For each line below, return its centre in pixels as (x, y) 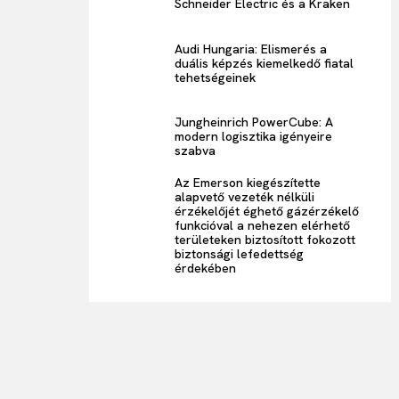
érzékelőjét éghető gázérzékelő (267, 212)
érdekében (206, 269)
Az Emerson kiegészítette (248, 183)
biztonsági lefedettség (240, 254)
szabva (195, 151)
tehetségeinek (216, 77)
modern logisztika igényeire (254, 137)
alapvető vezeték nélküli (245, 197)
